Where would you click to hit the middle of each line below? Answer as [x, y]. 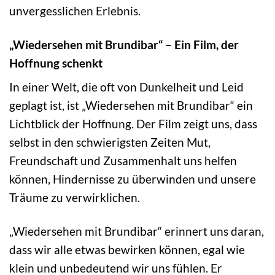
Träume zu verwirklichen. [75, 198]
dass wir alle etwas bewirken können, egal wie [127, 250]
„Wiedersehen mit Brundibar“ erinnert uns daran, [137, 231]
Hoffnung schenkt [56, 63]
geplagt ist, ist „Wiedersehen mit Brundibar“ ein [131, 106]
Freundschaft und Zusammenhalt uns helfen [123, 161]
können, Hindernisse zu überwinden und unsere [133, 179]
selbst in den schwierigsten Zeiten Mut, [110, 142]
